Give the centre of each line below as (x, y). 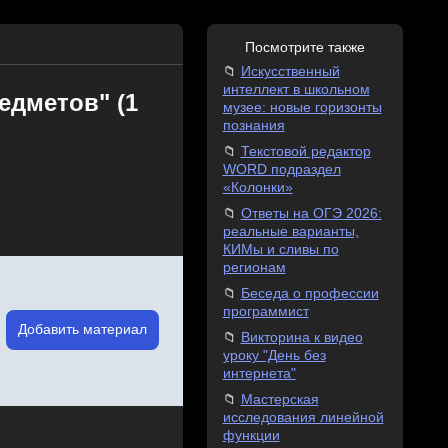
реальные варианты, (290, 231)
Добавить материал (82, 329)
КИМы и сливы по (280, 249)
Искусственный (290, 71)
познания (253, 125)
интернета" (259, 373)
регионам (254, 267)
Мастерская (279, 399)
